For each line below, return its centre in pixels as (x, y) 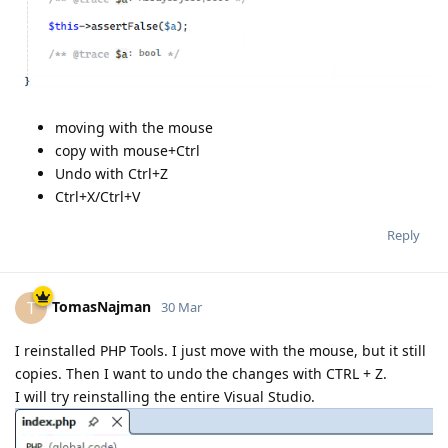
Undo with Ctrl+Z (111, 173)
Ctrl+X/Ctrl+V (97, 196)
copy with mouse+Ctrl (127, 150)
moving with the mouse (134, 127)
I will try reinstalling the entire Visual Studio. (165, 396)
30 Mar (181, 306)
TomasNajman (101, 306)
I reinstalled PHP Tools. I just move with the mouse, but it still (220, 350)
